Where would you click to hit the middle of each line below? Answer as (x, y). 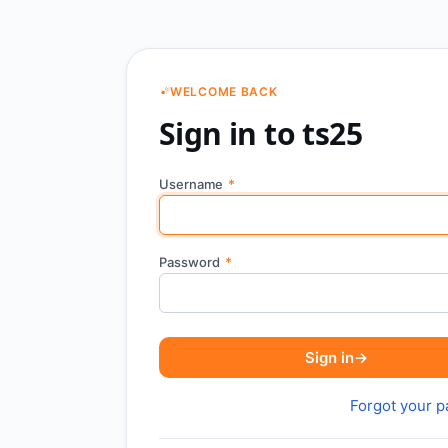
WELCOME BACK (224, 91)
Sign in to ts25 (260, 133)
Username (192, 184)
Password (191, 262)
